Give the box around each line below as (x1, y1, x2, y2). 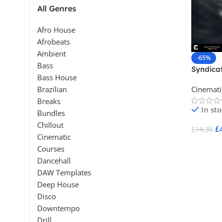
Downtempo (37, 203, 80, 213)
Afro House (37, 25, 75, 35)
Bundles (37, 108, 65, 118)
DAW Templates (37, 167, 91, 177)
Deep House (37, 179, 79, 189)
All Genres (37, 3, 76, 13)
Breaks (37, 96, 60, 106)
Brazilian (37, 84, 67, 94)
